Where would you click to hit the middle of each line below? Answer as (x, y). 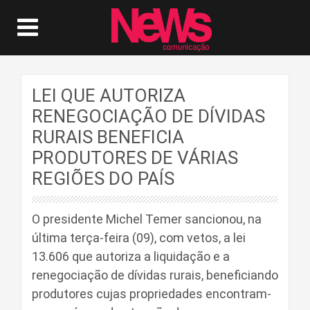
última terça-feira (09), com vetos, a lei (139, 238)
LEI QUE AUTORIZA (109, 95)
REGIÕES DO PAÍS (103, 179)
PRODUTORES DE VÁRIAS (135, 158)
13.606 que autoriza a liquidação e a (131, 256)
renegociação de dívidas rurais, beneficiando (155, 275)
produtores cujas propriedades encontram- (152, 294)
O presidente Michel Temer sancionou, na (147, 219)
